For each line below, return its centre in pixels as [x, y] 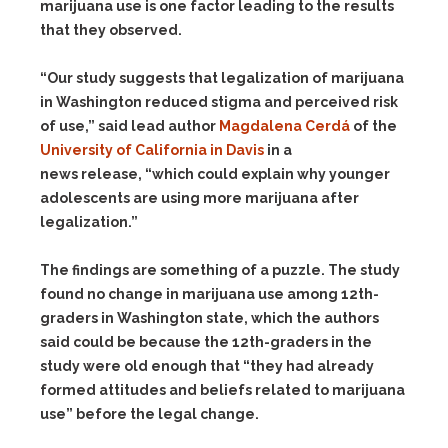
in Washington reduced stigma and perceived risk [219, 102]
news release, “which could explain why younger [215, 174]
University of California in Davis [152, 150]
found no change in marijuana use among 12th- [209, 294]
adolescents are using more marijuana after [199, 198]
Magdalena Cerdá [284, 126]
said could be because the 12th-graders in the [206, 342]
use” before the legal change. [149, 414]
